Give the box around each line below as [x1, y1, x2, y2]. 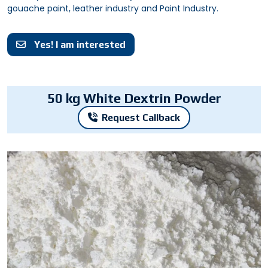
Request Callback [102, 112, 180, 124]
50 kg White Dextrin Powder [47, 90, 221, 106]
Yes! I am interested [32, 39, 126, 51]
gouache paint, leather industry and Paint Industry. [7, 2, 218, 15]
